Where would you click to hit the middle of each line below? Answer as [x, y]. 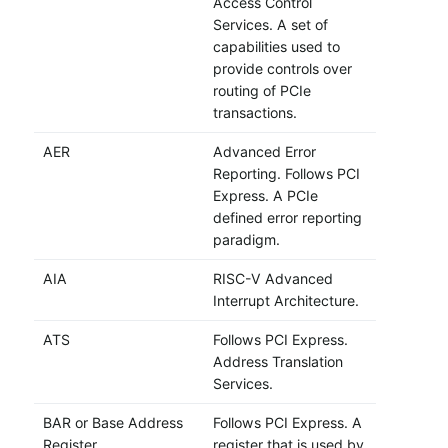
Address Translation [277, 362]
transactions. [254, 113]
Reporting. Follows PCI [286, 174]
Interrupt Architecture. [285, 301]
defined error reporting [287, 218]
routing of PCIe [261, 91]
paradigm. [246, 240]
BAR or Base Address [112, 423]
